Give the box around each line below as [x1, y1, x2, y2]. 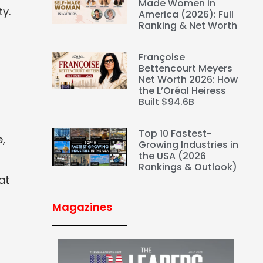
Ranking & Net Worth [139, 19, 238, 33]
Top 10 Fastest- [139, 127, 213, 141]
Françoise [139, 50, 186, 65]
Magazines [52, 200, 112, 215]
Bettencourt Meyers [139, 62, 233, 76]
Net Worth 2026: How [139, 73, 238, 87]
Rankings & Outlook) [139, 160, 238, 174]
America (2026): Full [139, 8, 234, 22]
